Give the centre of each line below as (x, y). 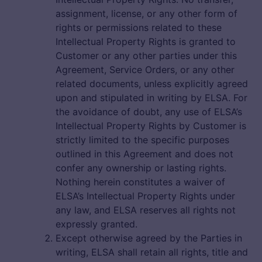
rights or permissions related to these (139, 28)
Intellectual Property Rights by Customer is (151, 126)
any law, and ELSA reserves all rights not (146, 210)
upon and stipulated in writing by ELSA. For (151, 98)
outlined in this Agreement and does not (144, 154)
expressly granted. (96, 224)
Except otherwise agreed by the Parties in (149, 238)
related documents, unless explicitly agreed (152, 84)
